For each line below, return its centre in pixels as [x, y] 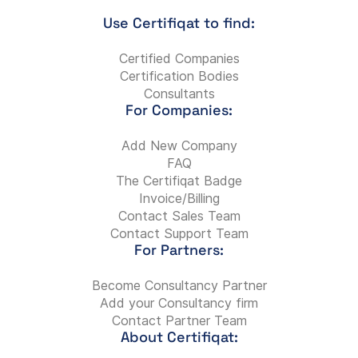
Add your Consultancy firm [179, 303]
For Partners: [179, 250]
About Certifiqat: [179, 337]
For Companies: [179, 110]
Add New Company [179, 145]
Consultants [179, 93]
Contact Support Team [179, 233]
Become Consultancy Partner [179, 285]
